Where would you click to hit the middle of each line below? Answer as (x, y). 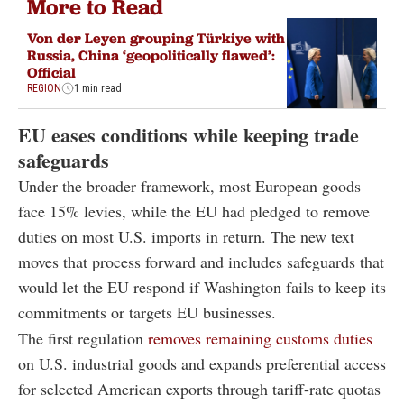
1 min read (98, 89)
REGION (44, 89)
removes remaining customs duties (260, 338)
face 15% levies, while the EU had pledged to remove (194, 211)
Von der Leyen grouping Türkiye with (156, 38)
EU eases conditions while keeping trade (188, 134)
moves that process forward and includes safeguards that (201, 261)
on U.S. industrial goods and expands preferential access (202, 363)
